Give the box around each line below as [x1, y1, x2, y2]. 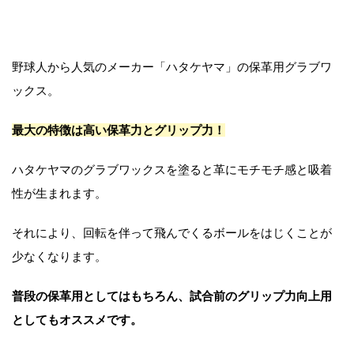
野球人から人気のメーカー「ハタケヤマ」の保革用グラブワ [12, 60, 332, 74]
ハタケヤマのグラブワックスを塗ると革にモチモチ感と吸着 [12, 163, 332, 177]
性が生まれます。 [12, 186, 107, 201]
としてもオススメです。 [12, 313, 142, 327]
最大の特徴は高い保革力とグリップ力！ [12, 123, 225, 137]
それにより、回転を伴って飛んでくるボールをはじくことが [12, 226, 332, 240]
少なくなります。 [12, 250, 107, 264]
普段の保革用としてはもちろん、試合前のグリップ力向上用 [12, 289, 332, 303]
